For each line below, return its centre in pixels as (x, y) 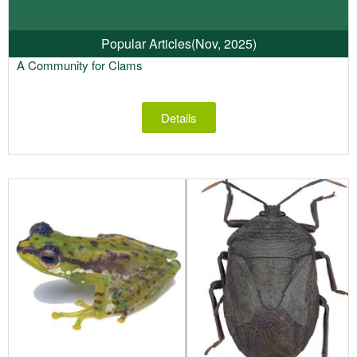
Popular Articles (146, 44)
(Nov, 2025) (224, 44)
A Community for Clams (80, 65)
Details (178, 118)
